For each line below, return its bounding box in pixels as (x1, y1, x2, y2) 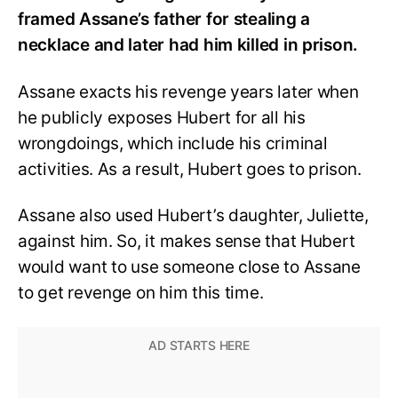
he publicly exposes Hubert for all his (18, 107, 306, 128)
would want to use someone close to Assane (18, 257, 361, 278)
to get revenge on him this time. (18, 283, 264, 304)
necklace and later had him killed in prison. (18, 34, 359, 55)
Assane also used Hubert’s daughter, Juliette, (18, 205, 369, 227)
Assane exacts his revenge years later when (18, 81, 359, 102)
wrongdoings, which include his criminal (18, 132, 328, 154)
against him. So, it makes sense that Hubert (18, 231, 355, 252)
